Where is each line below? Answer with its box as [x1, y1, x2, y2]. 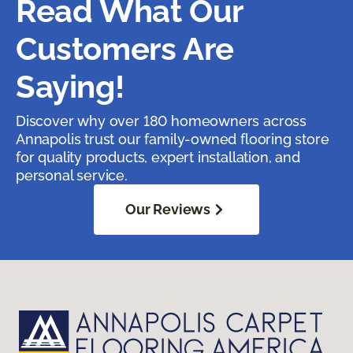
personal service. [16, 167, 128, 184]
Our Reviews [124, 201, 211, 218]
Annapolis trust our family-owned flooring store [16, 131, 329, 148]
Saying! [16, 68, 124, 106]
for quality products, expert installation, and [16, 149, 300, 166]
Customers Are [16, 30, 234, 68]
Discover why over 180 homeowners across [16, 113, 307, 130]
